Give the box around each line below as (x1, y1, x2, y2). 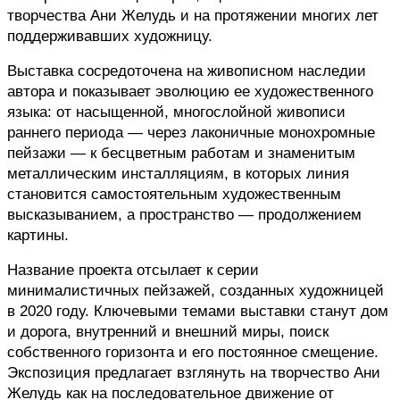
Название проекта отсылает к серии (7, 260, 259, 279)
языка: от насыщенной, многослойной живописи (7, 102, 346, 121)
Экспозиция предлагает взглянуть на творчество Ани (7, 362, 380, 381)
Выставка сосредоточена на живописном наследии (7, 61, 366, 79)
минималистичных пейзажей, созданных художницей (7, 280, 384, 299)
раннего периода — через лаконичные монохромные (7, 122, 375, 141)
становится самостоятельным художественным (7, 184, 341, 203)
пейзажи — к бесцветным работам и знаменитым (7, 143, 355, 162)
